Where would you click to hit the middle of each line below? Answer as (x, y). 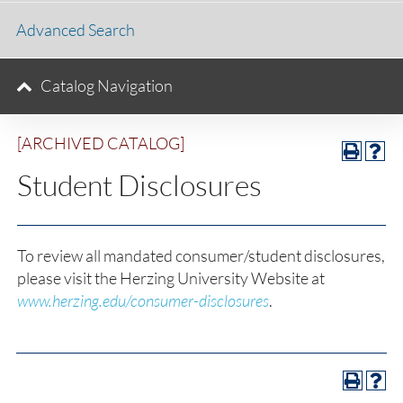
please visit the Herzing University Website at (171, 278)
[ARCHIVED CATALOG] (101, 143)
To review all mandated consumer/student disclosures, (201, 255)
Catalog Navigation (107, 85)
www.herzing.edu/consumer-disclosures (143, 300)
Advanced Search (76, 29)
